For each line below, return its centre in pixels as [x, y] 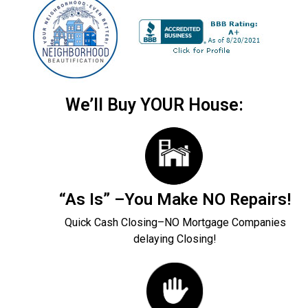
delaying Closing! [175, 239]
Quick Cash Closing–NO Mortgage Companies [175, 222]
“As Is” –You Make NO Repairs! [175, 199]
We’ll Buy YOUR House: [154, 105]
